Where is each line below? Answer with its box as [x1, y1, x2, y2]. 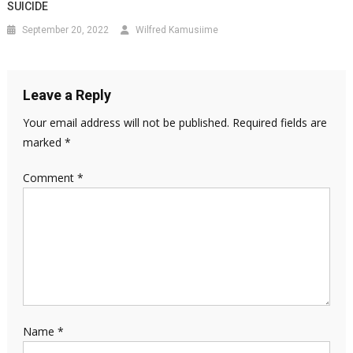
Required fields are [232, 114, 327, 130]
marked [22, 134, 65, 150]
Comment [22, 169, 77, 185]
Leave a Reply [22, 86, 111, 103]
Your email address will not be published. [22, 114, 229, 130]
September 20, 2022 [22, 24, 110, 35]
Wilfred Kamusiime [136, 24, 219, 35]
